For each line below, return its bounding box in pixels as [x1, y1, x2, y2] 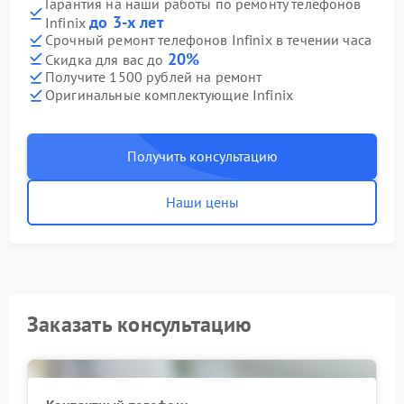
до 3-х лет [89, 11, 164, 32]
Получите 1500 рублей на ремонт [45, 68, 262, 87]
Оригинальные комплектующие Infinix [45, 86, 294, 105]
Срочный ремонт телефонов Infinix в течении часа [45, 31, 372, 50]
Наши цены [165, 192, 239, 211]
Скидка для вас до [45, 50, 168, 69]
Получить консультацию [126, 146, 278, 165]
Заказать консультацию [27, 309, 252, 338]
